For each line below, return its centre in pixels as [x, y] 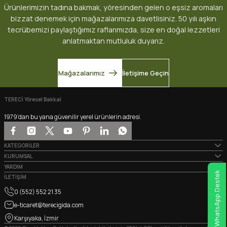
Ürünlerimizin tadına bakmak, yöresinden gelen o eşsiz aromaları [113, 8]
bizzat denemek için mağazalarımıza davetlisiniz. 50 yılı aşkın [113, 19]
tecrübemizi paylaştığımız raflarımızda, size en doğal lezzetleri [113, 30]
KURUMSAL [18, 156]
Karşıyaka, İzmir [36, 218]
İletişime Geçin [145, 73]
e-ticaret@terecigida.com [49, 205]
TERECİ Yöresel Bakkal [33, 100]
